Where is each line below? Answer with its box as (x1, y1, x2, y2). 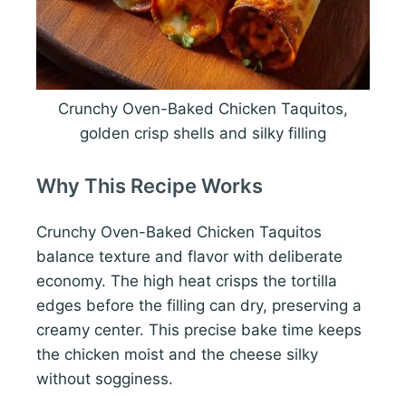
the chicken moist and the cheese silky (36, 344, 318, 363)
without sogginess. (36, 369, 173, 388)
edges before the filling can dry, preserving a (36, 295, 362, 314)
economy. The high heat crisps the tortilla (36, 271, 337, 290)
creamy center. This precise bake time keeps (36, 320, 362, 339)
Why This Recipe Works (36, 173, 263, 198)
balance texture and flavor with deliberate (36, 246, 343, 266)
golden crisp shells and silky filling (80, 123, 326, 142)
